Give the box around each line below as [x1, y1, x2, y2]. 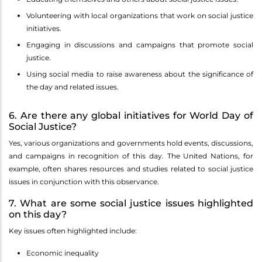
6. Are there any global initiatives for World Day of [9, 110, 253, 122]
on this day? [9, 209, 67, 220]
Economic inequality [26, 249, 99, 258]
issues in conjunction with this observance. [9, 177, 159, 187]
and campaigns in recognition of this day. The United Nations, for [9, 151, 253, 161]
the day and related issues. [26, 82, 119, 92]
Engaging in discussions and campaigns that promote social [26, 40, 253, 50]
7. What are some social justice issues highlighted [9, 198, 253, 209]
